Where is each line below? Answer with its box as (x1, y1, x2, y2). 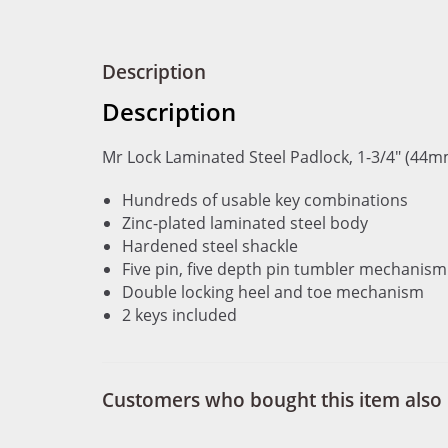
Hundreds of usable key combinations (122, 189, 408, 211)
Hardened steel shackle (122, 235, 298, 257)
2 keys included (122, 304, 237, 326)
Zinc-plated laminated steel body (122, 212, 368, 234)
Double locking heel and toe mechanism (122, 281, 424, 303)
